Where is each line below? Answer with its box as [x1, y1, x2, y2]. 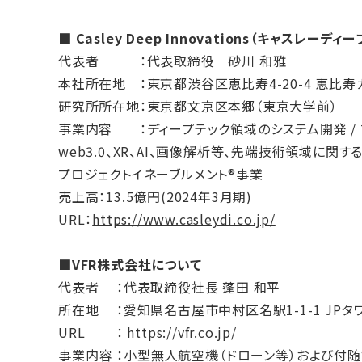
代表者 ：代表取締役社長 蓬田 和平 [58, 276, 281, 297]
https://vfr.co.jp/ [127, 322, 237, 342]
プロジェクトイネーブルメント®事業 [58, 163, 263, 183]
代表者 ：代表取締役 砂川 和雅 [58, 50, 287, 70]
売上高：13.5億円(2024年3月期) [58, 186, 253, 206]
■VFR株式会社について [58, 254, 202, 274]
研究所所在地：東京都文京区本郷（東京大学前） [58, 95, 338, 116]
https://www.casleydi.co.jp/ [92, 208, 276, 229]
